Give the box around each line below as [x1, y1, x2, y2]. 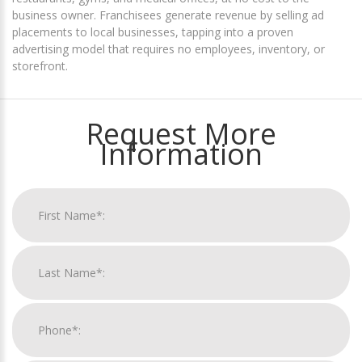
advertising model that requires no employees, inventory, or [12, 41, 325, 57]
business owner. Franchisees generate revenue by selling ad [12, 7, 324, 23]
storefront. [12, 58, 68, 74]
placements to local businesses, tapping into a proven [12, 24, 293, 40]
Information [99, 134, 263, 175]
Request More [86, 114, 276, 154]
